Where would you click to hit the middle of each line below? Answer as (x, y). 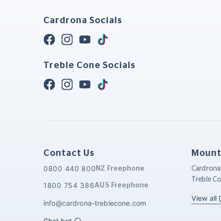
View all (204, 198)
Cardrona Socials (83, 20)
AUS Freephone (122, 186)
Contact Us (69, 153)
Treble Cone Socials (90, 65)
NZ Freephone (120, 168)
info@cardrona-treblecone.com (95, 203)
